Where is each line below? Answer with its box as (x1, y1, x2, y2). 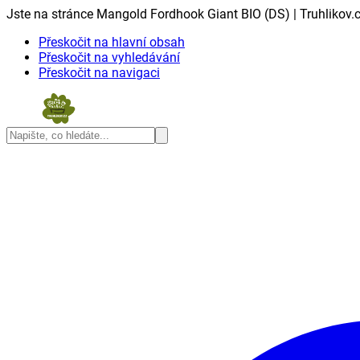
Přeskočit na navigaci (39, 65, 160, 80)
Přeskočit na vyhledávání (39, 50, 180, 65)
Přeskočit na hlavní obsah (39, 35, 185, 50)
